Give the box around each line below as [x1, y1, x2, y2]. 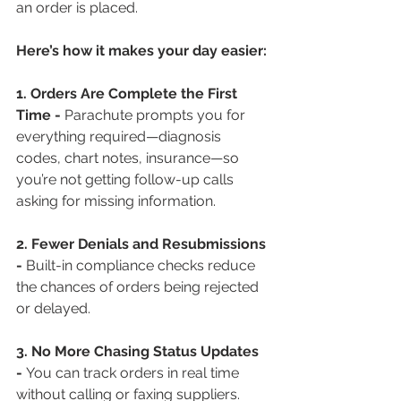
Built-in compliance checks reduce [26, 256, 259, 274]
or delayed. [16, 299, 90, 317]
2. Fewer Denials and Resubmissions [16, 235, 269, 252]
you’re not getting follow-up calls [16, 170, 237, 188]
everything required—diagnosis [16, 127, 225, 145]
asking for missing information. [16, 192, 216, 209]
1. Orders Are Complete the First [16, 84, 241, 102]
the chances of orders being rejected [16, 277, 262, 295]
